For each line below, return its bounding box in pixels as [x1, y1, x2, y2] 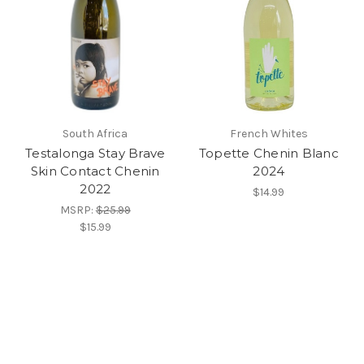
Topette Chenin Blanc [198, 145, 339, 161]
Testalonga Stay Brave [25, 145, 166, 161]
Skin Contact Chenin [30, 162, 160, 179]
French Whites [229, 126, 308, 141]
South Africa [63, 126, 128, 141]
